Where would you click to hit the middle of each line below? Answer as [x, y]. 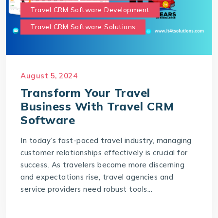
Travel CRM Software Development [90, 10]
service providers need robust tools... [87, 189]
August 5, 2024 [49, 75]
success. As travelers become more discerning [103, 164]
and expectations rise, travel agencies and [97, 177]
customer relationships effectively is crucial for [104, 152]
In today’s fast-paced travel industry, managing [106, 140]
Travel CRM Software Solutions [83, 27]
